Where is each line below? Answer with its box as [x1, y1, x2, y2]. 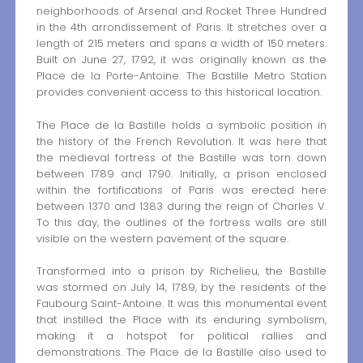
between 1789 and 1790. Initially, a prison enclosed [36, 165, 327, 181]
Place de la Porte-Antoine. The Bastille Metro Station [36, 67, 327, 83]
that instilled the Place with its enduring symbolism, [36, 312, 327, 328]
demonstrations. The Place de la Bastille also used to [36, 344, 327, 361]
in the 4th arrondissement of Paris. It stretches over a [36, 19, 327, 35]
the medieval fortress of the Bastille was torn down [36, 149, 327, 165]
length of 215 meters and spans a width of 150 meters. [36, 35, 327, 51]
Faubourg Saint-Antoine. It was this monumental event [36, 296, 327, 312]
